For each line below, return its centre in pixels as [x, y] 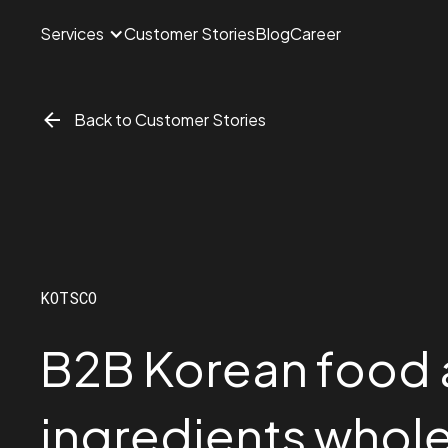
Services [72, 33]
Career [315, 33]
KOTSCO [68, 297]
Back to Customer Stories [170, 119]
